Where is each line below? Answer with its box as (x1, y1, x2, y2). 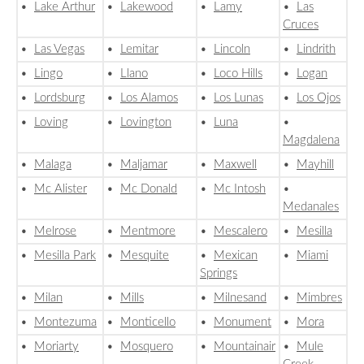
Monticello (120, 316, 175, 329)
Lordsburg (34, 92, 85, 105)
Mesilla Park (34, 249, 96, 262)
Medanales (283, 201, 339, 214)
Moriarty (34, 340, 79, 353)
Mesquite (120, 249, 169, 262)
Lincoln (214, 43, 250, 56)
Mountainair (214, 340, 275, 353)
